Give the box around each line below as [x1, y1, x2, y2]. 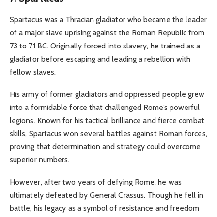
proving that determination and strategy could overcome [10, 142, 201, 152]
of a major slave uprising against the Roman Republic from [10, 28, 205, 38]
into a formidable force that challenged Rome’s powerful [10, 103, 200, 112]
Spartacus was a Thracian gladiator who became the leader [10, 15, 207, 25]
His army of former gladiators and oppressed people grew [10, 90, 205, 99]
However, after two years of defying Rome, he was [10, 177, 182, 187]
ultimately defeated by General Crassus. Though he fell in [10, 190, 204, 200]
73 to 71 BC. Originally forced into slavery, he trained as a [10, 41, 200, 51]
